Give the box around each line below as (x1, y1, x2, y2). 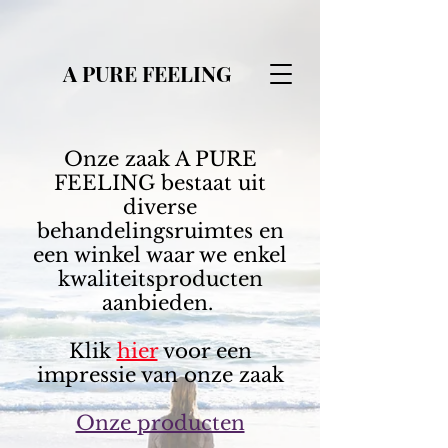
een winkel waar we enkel (33, 243, 287, 267)
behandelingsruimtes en (36, 219, 284, 243)
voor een (157, 339, 252, 363)
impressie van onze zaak (36, 363, 284, 387)
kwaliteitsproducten (57, 267, 263, 291)
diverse (123, 195, 197, 219)
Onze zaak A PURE (63, 147, 257, 171)
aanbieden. (101, 291, 219, 315)
